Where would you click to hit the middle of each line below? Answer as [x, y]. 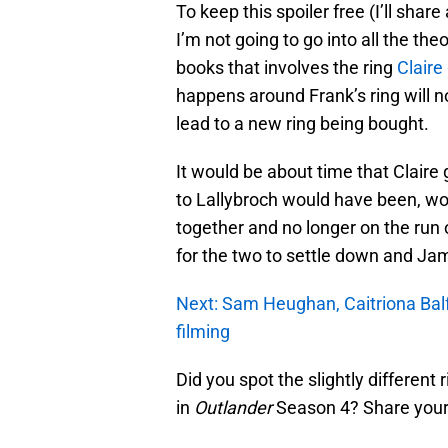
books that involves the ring [286, 68]
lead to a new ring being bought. [302, 124]
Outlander [233, 408]
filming [203, 332]
